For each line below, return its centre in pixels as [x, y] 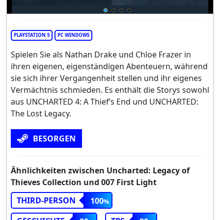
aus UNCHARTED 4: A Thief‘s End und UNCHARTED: [105, 102]
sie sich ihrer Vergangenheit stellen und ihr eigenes [106, 78]
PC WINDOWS [73, 35]
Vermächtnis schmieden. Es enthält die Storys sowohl [110, 90]
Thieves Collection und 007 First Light [84, 182]
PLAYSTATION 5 [32, 35]
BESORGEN [54, 139]
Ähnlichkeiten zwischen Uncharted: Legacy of [100, 171]
